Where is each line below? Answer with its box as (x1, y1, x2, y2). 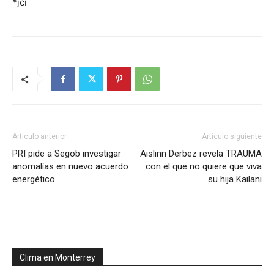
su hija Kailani (208, 174, 262, 185)
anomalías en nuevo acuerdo (12, 161, 128, 172)
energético (12, 174, 55, 185)
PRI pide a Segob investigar (12, 148, 121, 159)
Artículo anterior (12, 132, 67, 141)
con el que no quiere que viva (146, 161, 262, 172)
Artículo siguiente (202, 132, 262, 141)
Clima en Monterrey (20, 253, 95, 262)
